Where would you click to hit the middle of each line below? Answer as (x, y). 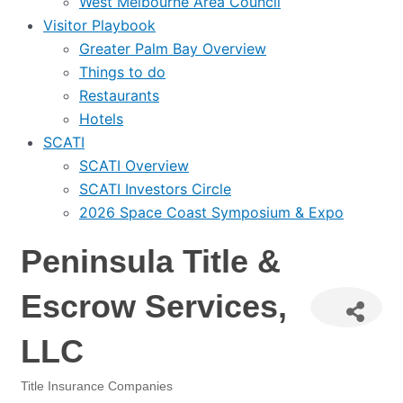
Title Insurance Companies (97, 386)
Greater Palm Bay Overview (173, 49)
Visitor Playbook (99, 25)
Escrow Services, (154, 306)
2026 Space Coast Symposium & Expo (211, 212)
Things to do (122, 72)
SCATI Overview (134, 166)
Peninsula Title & (151, 261)
